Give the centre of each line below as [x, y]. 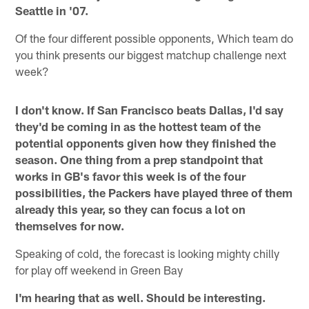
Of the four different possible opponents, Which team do [154, 38]
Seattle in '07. [52, 10]
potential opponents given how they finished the [146, 142]
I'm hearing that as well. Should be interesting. [141, 297]
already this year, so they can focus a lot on [131, 209]
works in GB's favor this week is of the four [131, 176]
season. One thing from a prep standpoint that [139, 159]
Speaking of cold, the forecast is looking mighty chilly [148, 253]
